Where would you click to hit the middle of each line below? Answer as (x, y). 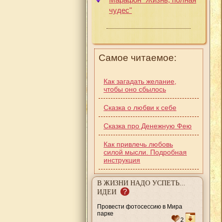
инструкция (122, 160)
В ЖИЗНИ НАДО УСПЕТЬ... (141, 183)
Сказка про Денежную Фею (148, 126)
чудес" (120, 10)
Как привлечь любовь (138, 144)
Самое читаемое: (138, 57)
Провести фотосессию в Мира (140, 206)
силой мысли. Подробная (145, 152)
